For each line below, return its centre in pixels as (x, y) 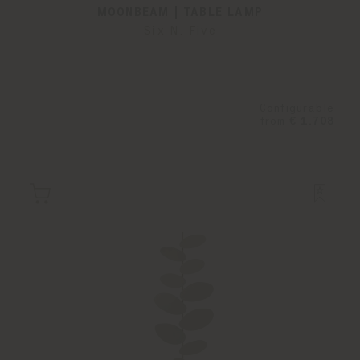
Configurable (297, 108)
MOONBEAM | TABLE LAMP (180, 12)
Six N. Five (180, 31)
